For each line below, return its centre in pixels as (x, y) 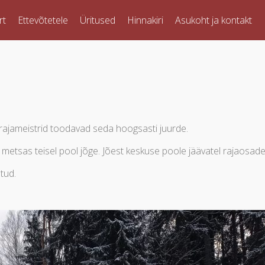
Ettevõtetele (43, 20)
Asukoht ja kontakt (214, 20)
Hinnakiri (145, 20)
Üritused (98, 20)
